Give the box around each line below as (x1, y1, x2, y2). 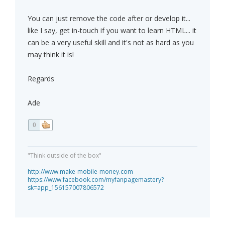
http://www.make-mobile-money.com (28, 167, 133, 176)
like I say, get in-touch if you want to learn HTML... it (28, 26, 196, 36)
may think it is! (28, 50, 74, 60)
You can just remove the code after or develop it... (28, 14, 190, 24)
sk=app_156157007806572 (28, 183, 104, 192)
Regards (28, 74, 54, 84)
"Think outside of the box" (28, 151, 101, 160)
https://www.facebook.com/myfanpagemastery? (28, 175, 164, 184)
